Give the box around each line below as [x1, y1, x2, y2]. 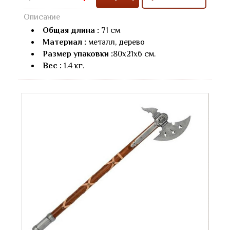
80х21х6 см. [113, 49, 156, 59]
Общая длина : [43, 26, 101, 35]
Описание [24, 12, 60, 22]
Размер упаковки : [43, 49, 113, 59]
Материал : [43, 37, 88, 47]
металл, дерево [88, 37, 145, 47]
